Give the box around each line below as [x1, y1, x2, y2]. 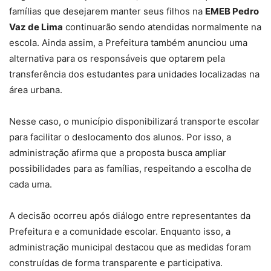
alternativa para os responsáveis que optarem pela [9, 52, 225, 64]
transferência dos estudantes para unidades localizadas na [9, 68, 260, 80]
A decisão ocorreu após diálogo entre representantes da [9, 209, 250, 221]
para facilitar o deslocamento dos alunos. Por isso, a [9, 131, 231, 143]
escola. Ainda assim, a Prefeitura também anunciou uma [9, 36, 247, 48]
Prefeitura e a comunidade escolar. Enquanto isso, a [9, 225, 230, 237]
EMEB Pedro [205, 5, 259, 17]
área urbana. [9, 83, 62, 96]
